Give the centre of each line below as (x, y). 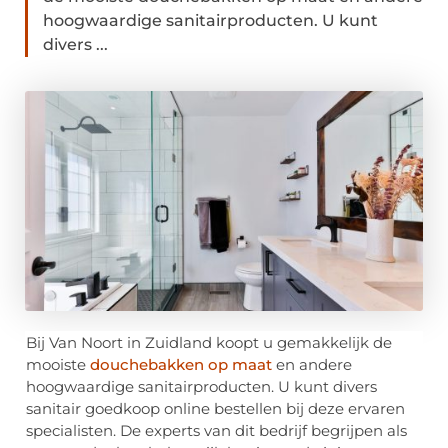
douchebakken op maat (181, 365)
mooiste (58, 365)
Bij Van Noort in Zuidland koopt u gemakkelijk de (209, 343)
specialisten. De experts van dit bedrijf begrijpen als (216, 431)
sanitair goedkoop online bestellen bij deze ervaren (215, 409)
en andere (312, 365)
